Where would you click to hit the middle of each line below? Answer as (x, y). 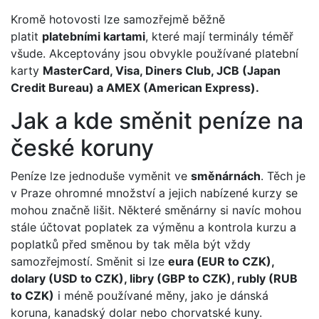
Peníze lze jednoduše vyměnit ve (101, 176)
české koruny (82, 148)
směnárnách (226, 176)
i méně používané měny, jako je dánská (161, 296)
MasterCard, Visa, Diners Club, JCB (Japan (162, 70)
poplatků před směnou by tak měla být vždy (131, 244)
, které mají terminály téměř (219, 36)
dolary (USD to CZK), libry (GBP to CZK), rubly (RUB (154, 278)
